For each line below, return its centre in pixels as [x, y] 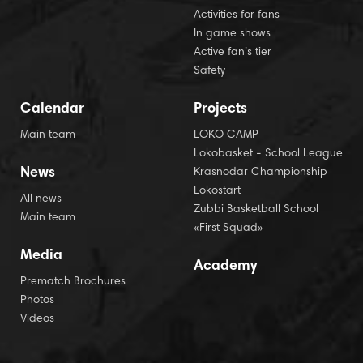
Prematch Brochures [73, 282]
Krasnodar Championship [261, 173]
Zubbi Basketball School [256, 210]
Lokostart [217, 191]
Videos [37, 319]
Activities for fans [237, 15]
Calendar [52, 109]
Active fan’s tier [233, 53]
